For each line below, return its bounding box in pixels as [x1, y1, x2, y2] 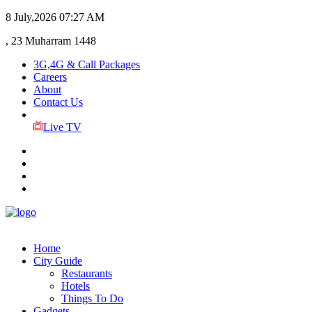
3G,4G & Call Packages [33, 58, 140, 70]
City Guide [33, 255, 82, 267]
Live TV [42, 121, 81, 133]
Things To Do [61, 292, 123, 304]
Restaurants [61, 267, 112, 279]
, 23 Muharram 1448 [6, 35, 96, 47]
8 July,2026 [6, 11, 56, 23]
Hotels [61, 280, 90, 292]
